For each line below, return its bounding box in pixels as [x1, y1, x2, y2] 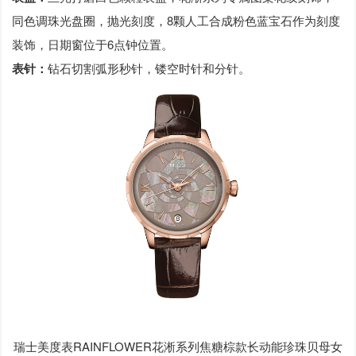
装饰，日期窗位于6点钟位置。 [12, 36, 174, 53]
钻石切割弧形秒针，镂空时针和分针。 [48, 60, 251, 77]
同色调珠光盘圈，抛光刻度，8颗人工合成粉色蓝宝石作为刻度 [12, 12, 341, 29]
